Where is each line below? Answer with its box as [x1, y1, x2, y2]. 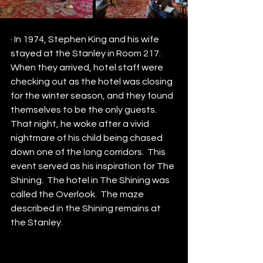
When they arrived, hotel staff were [11, 62, 165, 72]
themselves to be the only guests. [11, 104, 159, 114]
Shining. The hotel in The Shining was [11, 175, 171, 185]
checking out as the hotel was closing [11, 76, 174, 86]
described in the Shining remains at [11, 203, 163, 213]
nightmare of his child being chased [11, 133, 164, 143]
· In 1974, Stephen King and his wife [11, 34, 161, 44]
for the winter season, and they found [11, 90, 175, 100]
